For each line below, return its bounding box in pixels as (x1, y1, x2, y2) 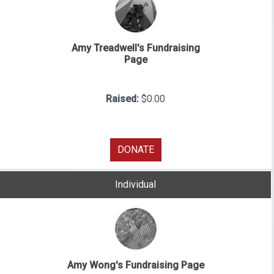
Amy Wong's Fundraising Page (67, 259, 204, 272)
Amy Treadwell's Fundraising (71, 42, 200, 54)
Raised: (106, 92, 141, 105)
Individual (115, 179, 156, 191)
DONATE (117, 143, 154, 155)
